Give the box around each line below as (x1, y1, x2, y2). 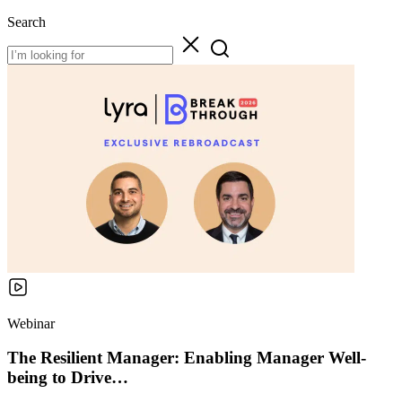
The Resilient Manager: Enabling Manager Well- (7, 348, 366, 368)
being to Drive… (7, 368, 128, 388)
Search (7, 13, 46, 30)
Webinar (7, 315, 55, 331)
